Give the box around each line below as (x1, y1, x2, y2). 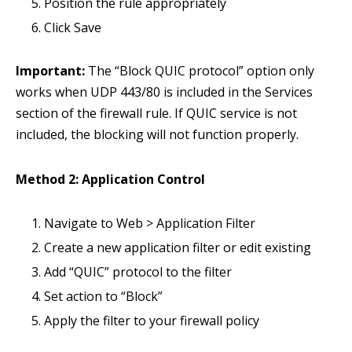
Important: (16, 62, 85, 79)
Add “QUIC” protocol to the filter (44, 263, 232, 280)
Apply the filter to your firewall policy (44, 312, 259, 329)
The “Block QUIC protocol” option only (85, 62, 314, 79)
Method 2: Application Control (16, 170, 205, 188)
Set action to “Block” (44, 288, 163, 305)
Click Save (44, 19, 101, 36)
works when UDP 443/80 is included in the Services (16, 83, 313, 101)
